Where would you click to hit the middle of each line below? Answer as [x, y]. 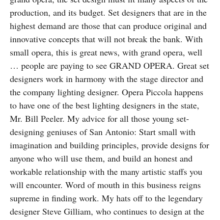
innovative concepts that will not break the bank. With [106, 39]
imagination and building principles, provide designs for [110, 145]
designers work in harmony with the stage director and [107, 79]
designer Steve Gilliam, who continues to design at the [107, 211]
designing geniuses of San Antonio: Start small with [103, 132]
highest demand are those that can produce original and [108, 26]
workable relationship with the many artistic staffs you [106, 171]
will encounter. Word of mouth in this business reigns [105, 185]
